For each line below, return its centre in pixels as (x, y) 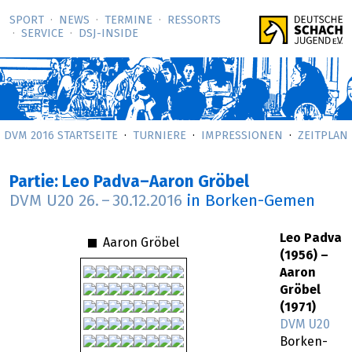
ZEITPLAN (323, 136)
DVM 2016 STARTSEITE (61, 136)
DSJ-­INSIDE (108, 34)
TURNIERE (159, 136)
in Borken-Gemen (251, 202)
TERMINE (128, 21)
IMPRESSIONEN (242, 136)
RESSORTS (194, 21)
